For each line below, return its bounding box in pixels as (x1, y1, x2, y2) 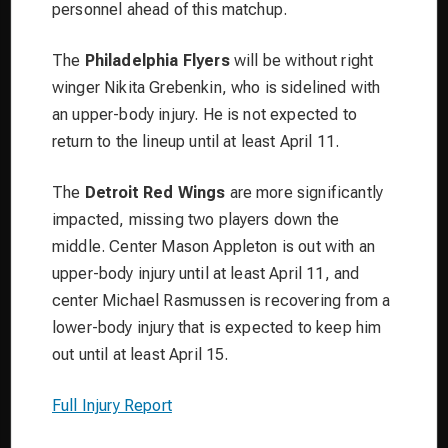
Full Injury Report (52, 395, 172, 415)
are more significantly (225, 182, 384, 202)
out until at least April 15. (52, 344, 229, 364)
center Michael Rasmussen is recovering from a (52, 290, 391, 310)
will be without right (229, 50, 374, 70)
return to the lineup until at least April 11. (52, 131, 340, 151)
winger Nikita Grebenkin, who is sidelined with (52, 77, 381, 97)
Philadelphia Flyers (84, 50, 230, 70)
